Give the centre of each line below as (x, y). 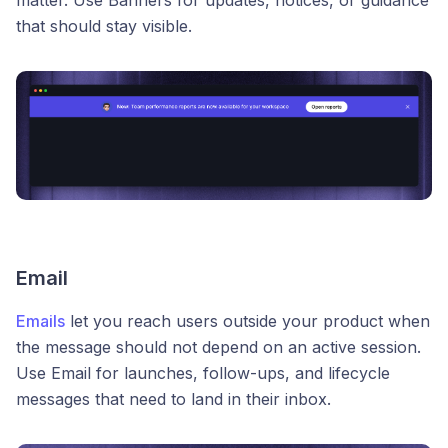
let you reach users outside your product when (247, 320)
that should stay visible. (104, 26)
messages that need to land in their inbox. (173, 398)
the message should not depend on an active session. (218, 346)
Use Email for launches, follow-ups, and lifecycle (203, 372)
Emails (40, 320)
